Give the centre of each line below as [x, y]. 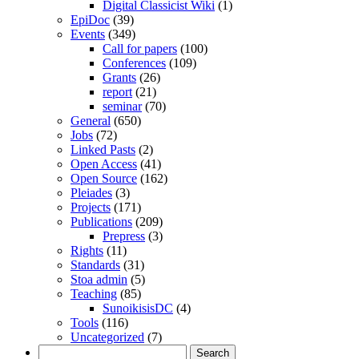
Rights [87, 250]
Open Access [104, 163]
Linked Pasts [103, 149]
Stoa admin [99, 279]
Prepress [124, 236]
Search [55, 350]
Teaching [94, 293]
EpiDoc [90, 19]
